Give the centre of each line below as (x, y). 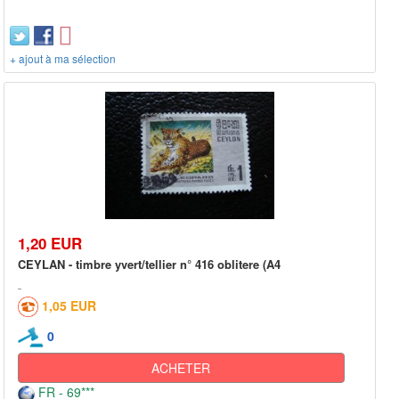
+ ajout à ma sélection (63, 59)
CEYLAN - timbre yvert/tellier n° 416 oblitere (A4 (149, 264)
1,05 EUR (69, 305)
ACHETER (181, 368)
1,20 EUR (50, 243)
